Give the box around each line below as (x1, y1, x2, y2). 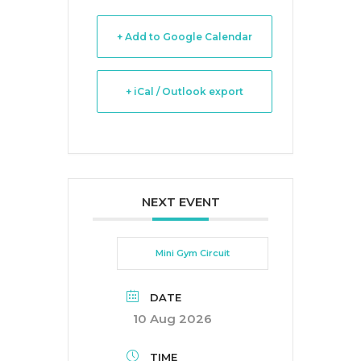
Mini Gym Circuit (156, 247, 230, 259)
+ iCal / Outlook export (126, 85, 243, 98)
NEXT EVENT (141, 194, 220, 210)
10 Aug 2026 (133, 311, 212, 326)
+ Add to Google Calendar (117, 31, 252, 43)
